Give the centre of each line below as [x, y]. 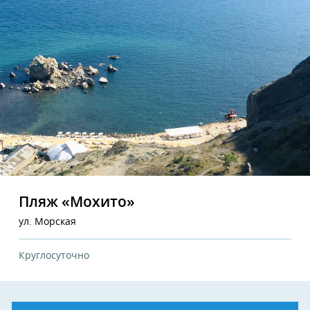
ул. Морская [47, 222]
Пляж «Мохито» [77, 203]
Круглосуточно [54, 256]
